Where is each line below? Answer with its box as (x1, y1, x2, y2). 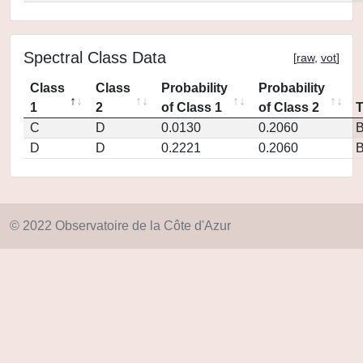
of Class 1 (161, 100, 222, 114)
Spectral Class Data (23, 49, 166, 66)
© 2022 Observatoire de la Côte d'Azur (10, 219, 231, 233)
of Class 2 (258, 100, 319, 114)
